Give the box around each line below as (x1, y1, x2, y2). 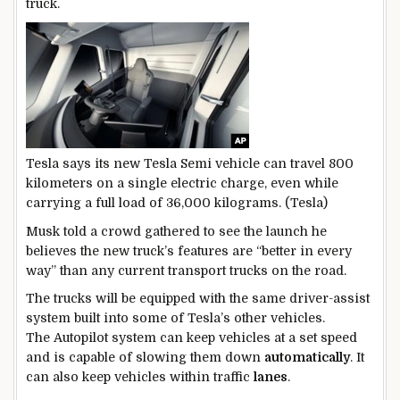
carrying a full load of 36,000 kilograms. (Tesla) (26, 195, 328, 210)
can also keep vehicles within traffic (26, 370, 254, 385)
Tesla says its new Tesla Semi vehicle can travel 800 (26, 155, 354, 171)
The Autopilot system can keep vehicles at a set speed (26, 330, 357, 346)
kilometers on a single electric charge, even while (26, 175, 338, 190)
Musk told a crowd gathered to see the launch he (26, 223, 327, 238)
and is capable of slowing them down (26, 350, 264, 365)
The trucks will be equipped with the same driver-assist (26, 291, 370, 306)
